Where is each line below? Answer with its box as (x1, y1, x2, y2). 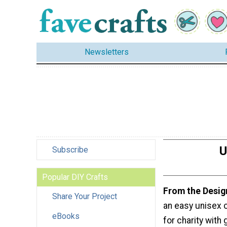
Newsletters (85, 47, 129, 57)
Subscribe (52, 144, 88, 155)
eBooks (52, 211, 80, 221)
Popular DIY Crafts (42, 172, 108, 182)
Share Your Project (52, 191, 117, 201)
